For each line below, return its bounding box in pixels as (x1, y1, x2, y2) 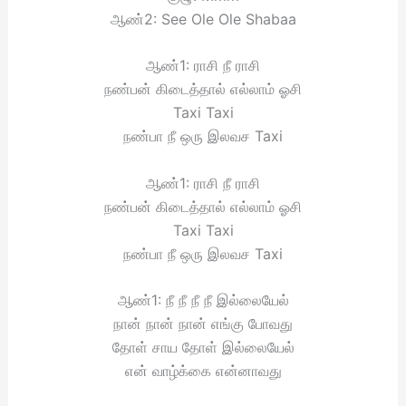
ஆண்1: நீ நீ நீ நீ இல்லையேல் (117, 291, 289, 310)
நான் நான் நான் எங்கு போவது (113, 314, 293, 333)
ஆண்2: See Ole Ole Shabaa (110, 9, 296, 28)
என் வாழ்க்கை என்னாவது (124, 362, 282, 381)
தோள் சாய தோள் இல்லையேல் (111, 338, 295, 357)
